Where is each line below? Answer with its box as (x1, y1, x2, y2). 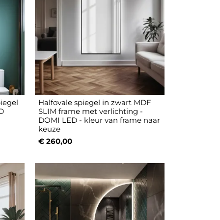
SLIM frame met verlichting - (38, 107, 143, 116)
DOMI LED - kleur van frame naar (38, 115, 161, 125)
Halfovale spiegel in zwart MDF (38, 98, 152, 108)
